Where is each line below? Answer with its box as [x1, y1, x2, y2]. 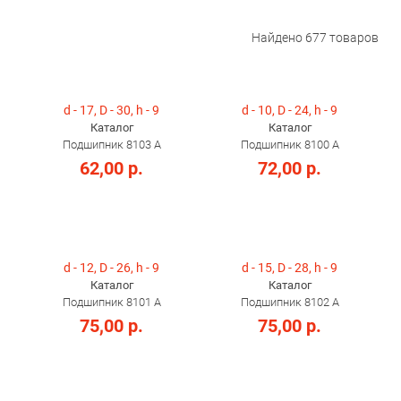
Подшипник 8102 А [240, 295, 339, 309]
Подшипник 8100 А [240, 138, 339, 151]
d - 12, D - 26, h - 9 [64, 260, 159, 275]
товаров [327, 30, 379, 45]
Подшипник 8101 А [62, 295, 161, 309]
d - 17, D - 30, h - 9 [64, 103, 159, 117]
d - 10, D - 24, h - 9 [242, 103, 337, 117]
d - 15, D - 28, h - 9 [242, 260, 337, 275]
